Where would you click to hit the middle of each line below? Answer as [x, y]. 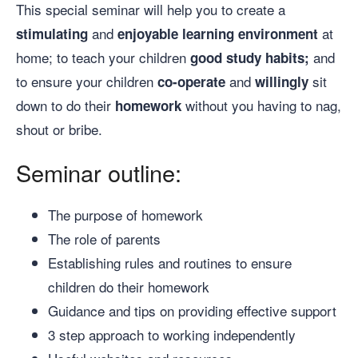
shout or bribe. [59, 129]
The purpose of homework [125, 214]
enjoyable [148, 33]
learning [208, 33]
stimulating [52, 33]
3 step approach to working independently [172, 334]
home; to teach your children [103, 57]
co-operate [191, 81]
